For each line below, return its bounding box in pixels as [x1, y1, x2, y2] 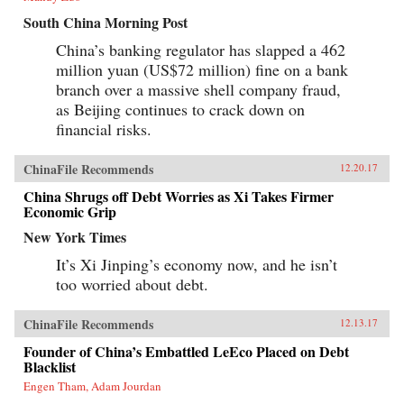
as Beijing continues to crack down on [56, 97, 305, 120]
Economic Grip [23, 200, 116, 222]
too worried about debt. [56, 272, 208, 295]
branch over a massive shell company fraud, [56, 78, 341, 100]
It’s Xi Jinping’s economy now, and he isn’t [56, 252, 337, 275]
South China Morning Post [23, 11, 188, 32]
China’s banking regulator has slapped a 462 [56, 38, 345, 60]
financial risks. [56, 117, 151, 140]
